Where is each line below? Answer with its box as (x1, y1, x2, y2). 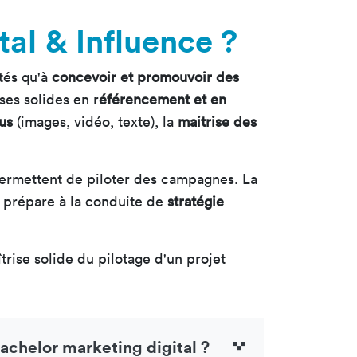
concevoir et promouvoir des (52, 68, 239, 87)
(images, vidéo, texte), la (13, 112, 174, 131)
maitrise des (174, 112, 257, 131)
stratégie (167, 192, 224, 211)
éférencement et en (99, 90, 226, 109)
